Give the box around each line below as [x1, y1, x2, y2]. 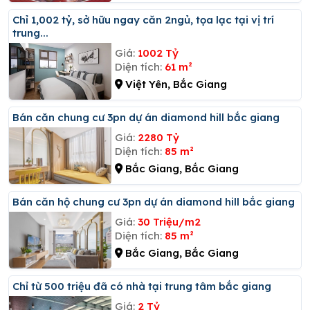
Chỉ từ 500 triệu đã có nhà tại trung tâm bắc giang [19, 279, 271, 293]
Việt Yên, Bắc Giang [122, 77, 227, 91]
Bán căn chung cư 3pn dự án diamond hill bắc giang [19, 110, 280, 124]
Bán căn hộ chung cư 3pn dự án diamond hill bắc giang [19, 194, 295, 208]
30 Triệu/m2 [137, 215, 201, 228]
